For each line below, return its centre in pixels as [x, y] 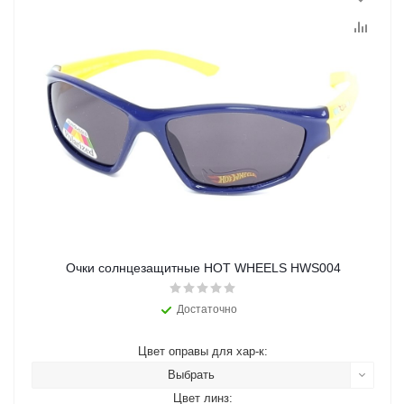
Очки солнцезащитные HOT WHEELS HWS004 [203, 268]
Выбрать [191, 375]
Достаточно [207, 310]
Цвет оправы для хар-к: [203, 352]
